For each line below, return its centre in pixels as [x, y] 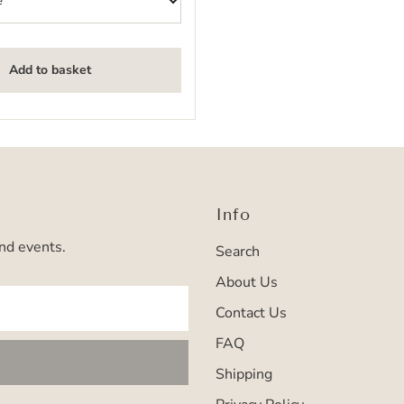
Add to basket [50, 70]
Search [237, 252]
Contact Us [251, 313]
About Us [246, 283]
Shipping [243, 375]
